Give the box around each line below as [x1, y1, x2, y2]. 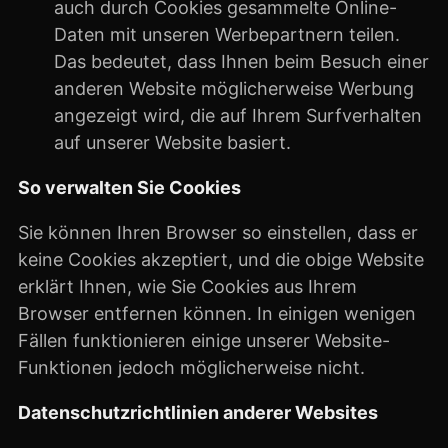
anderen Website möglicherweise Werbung [54, 78, 414, 99]
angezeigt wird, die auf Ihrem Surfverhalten [54, 105, 422, 126]
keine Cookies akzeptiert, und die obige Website [18, 249, 424, 270]
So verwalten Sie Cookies [18, 177, 241, 198]
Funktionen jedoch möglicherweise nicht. [18, 357, 365, 378]
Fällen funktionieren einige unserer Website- [18, 330, 390, 351]
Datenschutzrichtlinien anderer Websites [18, 402, 378, 423]
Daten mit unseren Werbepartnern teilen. [54, 24, 400, 45]
